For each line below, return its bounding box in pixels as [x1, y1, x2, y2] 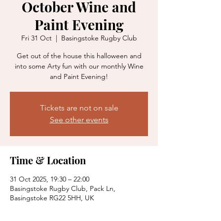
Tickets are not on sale [39, 103, 118, 112]
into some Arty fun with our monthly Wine [14, 62, 144, 71]
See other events [49, 115, 109, 124]
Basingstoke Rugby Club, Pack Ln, [10, 184, 115, 193]
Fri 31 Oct [21, 34, 52, 42]
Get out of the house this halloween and [16, 51, 142, 60]
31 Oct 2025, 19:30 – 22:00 [10, 175, 89, 184]
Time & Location [10, 153, 86, 167]
